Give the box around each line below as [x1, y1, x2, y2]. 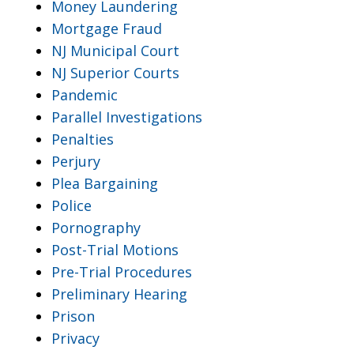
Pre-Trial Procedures [51, 262, 192, 281]
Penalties [51, 129, 114, 149]
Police [51, 195, 92, 215]
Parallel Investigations [51, 107, 202, 126]
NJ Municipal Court [51, 40, 179, 60]
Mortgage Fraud [51, 18, 162, 38]
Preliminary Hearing [51, 284, 187, 303]
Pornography [51, 217, 141, 237]
